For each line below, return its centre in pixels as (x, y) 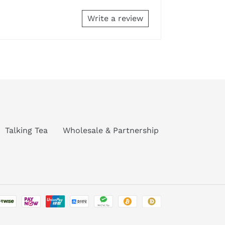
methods (178, 212)
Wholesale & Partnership (110, 130)
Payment (178, 200)
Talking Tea (26, 130)
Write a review (115, 18)
